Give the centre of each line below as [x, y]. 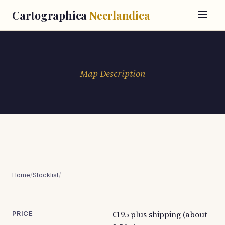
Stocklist [46, 175]
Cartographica [51, 15]
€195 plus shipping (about [160, 215]
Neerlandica [120, 15]
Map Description [113, 74]
